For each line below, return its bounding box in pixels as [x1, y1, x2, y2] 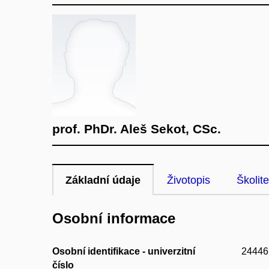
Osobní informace [52, 210, 175, 226]
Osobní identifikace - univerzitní [52, 246, 195, 257]
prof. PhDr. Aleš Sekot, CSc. [52, 122, 221, 136]
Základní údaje [65, 174, 141, 186]
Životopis [167, 174, 210, 186]
